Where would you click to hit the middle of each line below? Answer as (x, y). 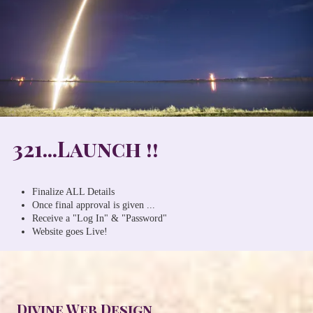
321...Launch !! (86, 148)
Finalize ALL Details (73, 191)
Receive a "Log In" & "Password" (100, 218)
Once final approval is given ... (94, 205)
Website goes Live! (70, 231)
